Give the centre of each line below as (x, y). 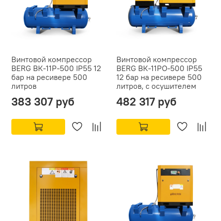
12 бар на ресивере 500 (159, 77)
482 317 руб (147, 102)
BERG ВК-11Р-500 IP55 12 (56, 68)
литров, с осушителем (156, 86)
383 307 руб (43, 102)
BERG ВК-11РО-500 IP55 (159, 68)
